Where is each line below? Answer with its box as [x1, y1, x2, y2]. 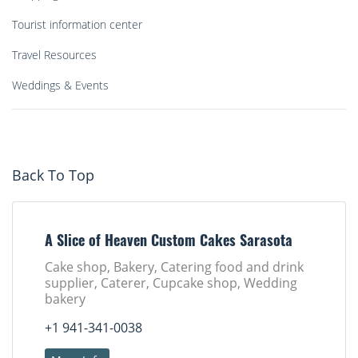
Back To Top [12, 165, 94, 185]
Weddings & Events [12, 78, 109, 93]
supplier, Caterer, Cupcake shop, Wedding [45, 274, 297, 292]
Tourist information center [12, 17, 142, 33]
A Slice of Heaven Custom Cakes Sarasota [45, 235, 292, 251]
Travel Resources [12, 47, 97, 63]
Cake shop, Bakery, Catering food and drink [45, 258, 304, 276]
